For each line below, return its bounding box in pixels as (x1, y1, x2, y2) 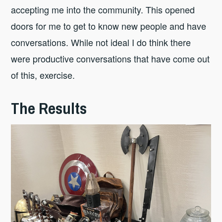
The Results (11, 98, 87, 119)
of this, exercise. (11, 68, 75, 81)
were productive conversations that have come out (11, 52, 210, 65)
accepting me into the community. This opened (11, 2, 195, 16)
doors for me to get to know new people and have (11, 19, 207, 32)
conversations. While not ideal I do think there (11, 35, 191, 49)
